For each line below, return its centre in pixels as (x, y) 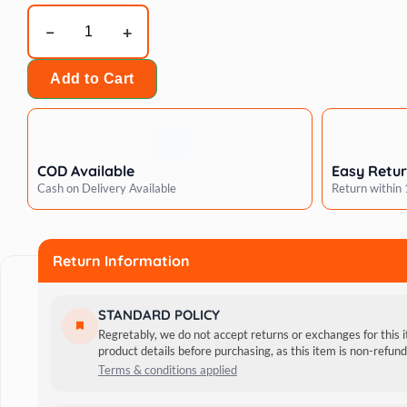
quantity (93, 173)
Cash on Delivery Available (107, 188)
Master (89, 42)
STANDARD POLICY (159, 315)
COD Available (86, 171)
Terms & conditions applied (168, 370)
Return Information (121, 261)
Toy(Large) (100, 151)
